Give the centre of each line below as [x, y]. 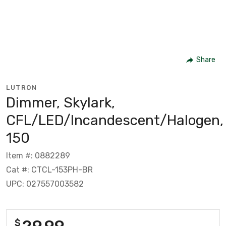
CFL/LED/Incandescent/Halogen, [115, 120]
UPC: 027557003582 [45, 184]
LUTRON [21, 87]
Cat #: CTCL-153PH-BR [49, 169]
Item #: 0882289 [38, 155]
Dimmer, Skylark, [61, 102]
